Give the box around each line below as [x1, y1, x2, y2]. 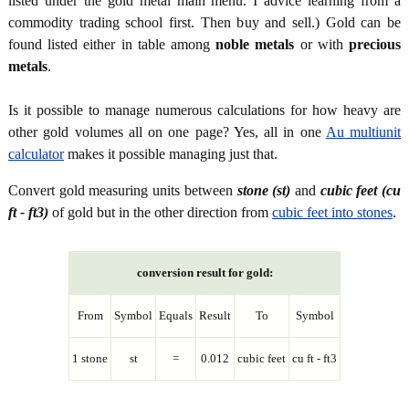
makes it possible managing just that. [64, 146, 278, 163]
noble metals [215, 37, 295, 53]
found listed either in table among [8, 37, 216, 53]
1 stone [72, 351, 108, 366]
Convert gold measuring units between [8, 183, 237, 199]
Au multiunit [325, 124, 401, 141]
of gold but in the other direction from [48, 204, 272, 221]
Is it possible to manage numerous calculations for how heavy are [8, 102, 401, 119]
